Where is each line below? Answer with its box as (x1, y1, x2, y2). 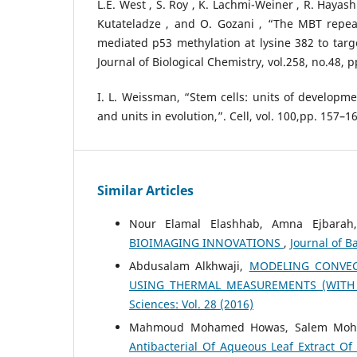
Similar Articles (97, 182, 194, 200)
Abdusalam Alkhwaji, (129, 258, 249, 274)
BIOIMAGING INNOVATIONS (129, 235, 284, 251)
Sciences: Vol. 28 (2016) (129, 296, 253, 312)
